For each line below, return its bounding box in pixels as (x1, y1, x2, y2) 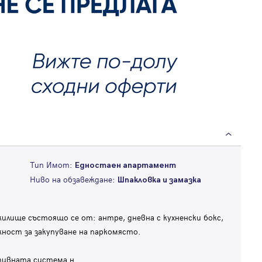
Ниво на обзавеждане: (29, 174, 118, 185)
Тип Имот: (29, 159, 75, 171)
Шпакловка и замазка (117, 175, 201, 185)
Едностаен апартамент (74, 160, 176, 171)
